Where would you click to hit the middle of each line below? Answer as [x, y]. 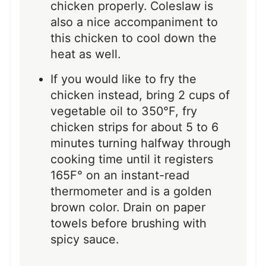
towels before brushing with [129, 223]
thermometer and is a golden [131, 191]
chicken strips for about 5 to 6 [134, 127]
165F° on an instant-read [120, 175]
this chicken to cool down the [134, 38]
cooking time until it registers [132, 159]
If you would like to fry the [123, 79]
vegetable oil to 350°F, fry [124, 111]
